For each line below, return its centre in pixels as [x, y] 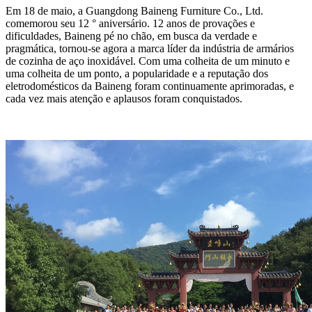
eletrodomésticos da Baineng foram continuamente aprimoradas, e [150, 86]
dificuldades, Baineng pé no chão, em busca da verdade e [131, 36]
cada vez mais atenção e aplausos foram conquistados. [124, 98]
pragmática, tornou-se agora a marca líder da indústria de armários [150, 48]
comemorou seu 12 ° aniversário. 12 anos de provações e [130, 23]
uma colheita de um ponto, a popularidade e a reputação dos [137, 73]
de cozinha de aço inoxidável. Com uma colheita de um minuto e [148, 61]
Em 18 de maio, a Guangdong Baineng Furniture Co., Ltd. [134, 10]
